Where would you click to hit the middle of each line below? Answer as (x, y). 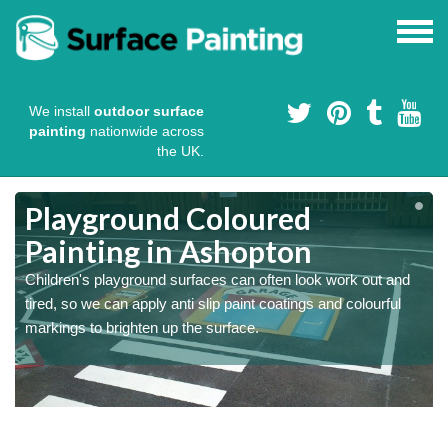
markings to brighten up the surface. (142, 328)
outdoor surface (149, 111)
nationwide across (145, 131)
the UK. (180, 151)
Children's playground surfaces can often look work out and (217, 280)
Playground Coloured (168, 218)
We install (61, 111)
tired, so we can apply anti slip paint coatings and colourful (213, 304)
